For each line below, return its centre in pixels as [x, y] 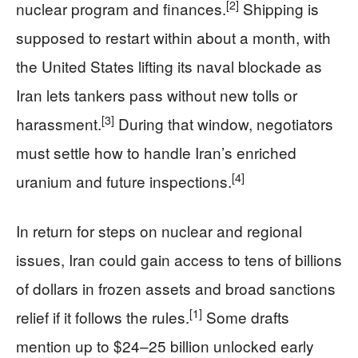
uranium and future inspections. [124, 181]
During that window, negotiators [224, 123]
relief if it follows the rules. [103, 317]
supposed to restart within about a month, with [173, 37]
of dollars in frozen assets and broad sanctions [176, 288]
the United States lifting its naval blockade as [169, 66]
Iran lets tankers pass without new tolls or [157, 95]
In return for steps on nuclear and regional [159, 231]
